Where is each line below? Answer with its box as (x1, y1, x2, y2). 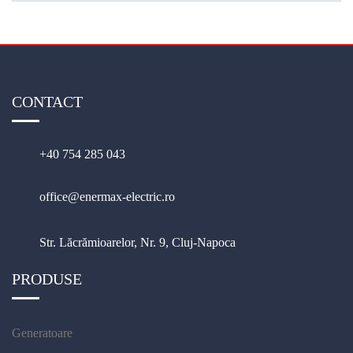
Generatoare (12, 325, 72, 340)
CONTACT (12, 92, 83, 110)
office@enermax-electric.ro (39, 189, 175, 203)
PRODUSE (12, 269, 82, 288)
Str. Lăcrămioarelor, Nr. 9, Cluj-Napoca (39, 235, 236, 249)
